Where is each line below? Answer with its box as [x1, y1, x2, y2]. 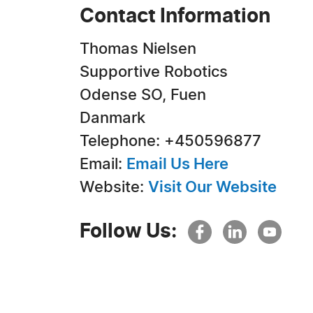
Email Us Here [126, 156, 228, 172]
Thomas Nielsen [80, 41, 196, 57]
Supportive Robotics [80, 64, 228, 80]
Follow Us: [80, 222, 177, 242]
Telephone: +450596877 [80, 133, 261, 149]
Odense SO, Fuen [80, 87, 206, 103]
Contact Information [80, 7, 270, 27]
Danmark [80, 110, 145, 126]
